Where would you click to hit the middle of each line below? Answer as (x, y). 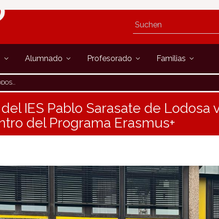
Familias (172, 58)
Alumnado (45, 58)
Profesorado (110, 58)
